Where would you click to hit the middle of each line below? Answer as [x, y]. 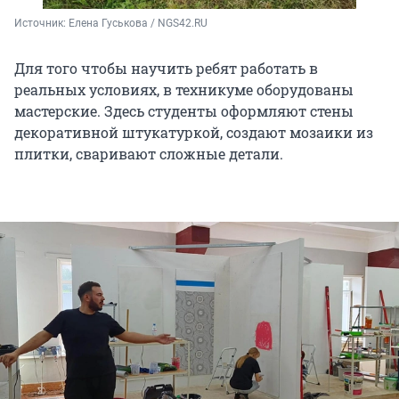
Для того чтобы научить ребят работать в [166, 68]
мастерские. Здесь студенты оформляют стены [184, 110]
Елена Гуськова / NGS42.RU [138, 23]
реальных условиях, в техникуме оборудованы [184, 89]
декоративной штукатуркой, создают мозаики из [194, 132]
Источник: [41, 23]
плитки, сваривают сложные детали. [149, 153]
